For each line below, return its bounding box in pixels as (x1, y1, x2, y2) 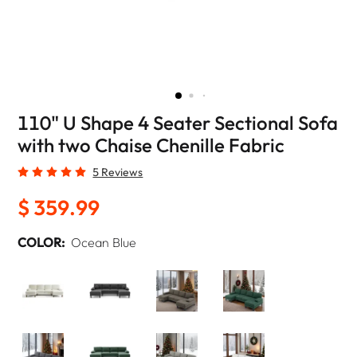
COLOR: (18, 234, 65, 250)
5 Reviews (92, 165, 143, 179)
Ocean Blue (71, 234, 137, 250)
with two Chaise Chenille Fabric (18, 133, 285, 157)
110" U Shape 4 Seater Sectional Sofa (18, 111, 339, 135)
